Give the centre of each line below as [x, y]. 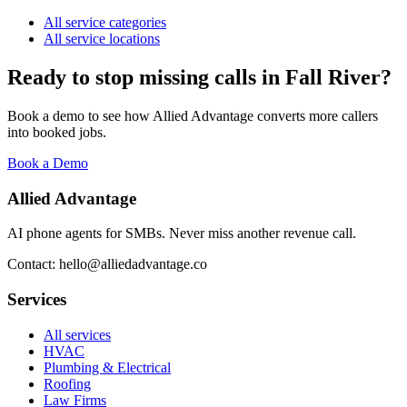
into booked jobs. [57, 132]
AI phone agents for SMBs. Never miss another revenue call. [182, 233]
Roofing [67, 383]
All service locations [102, 39]
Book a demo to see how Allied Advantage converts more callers [193, 115]
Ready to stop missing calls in [146, 77]
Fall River [333, 77]
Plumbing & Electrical [107, 367]
